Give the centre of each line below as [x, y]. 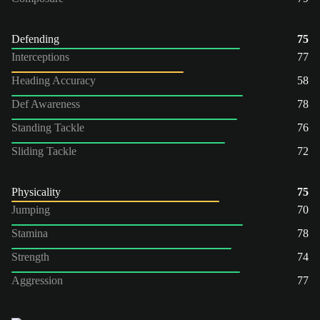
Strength [30, 256]
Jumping [31, 209]
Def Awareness [46, 104]
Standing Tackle [48, 127]
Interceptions [40, 56]
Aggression [37, 280]
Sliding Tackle [44, 151]
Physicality [36, 191]
